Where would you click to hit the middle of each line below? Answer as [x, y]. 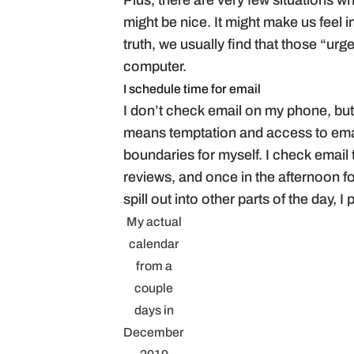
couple [154, 289]
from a [154, 267]
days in [154, 311]
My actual [154, 223]
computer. [155, 68]
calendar [154, 245]
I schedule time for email [192, 90]
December [154, 333]
